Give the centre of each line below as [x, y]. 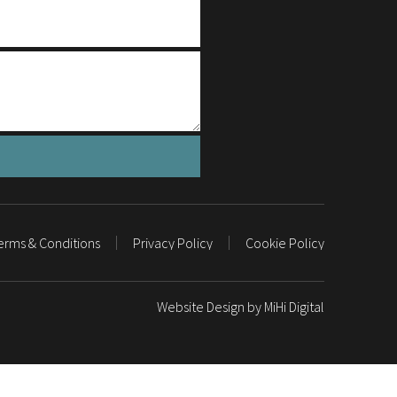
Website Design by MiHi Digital [241, 307]
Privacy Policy [172, 243]
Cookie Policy [284, 243]
